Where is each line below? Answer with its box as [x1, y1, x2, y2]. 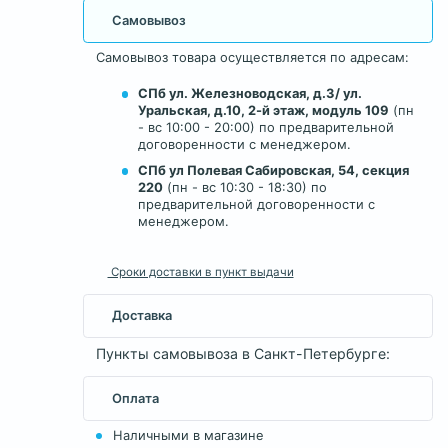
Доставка [112, 308, 173, 324]
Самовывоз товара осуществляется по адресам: [95, 50, 409, 66]
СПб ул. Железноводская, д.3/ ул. [138, 86, 363, 102]
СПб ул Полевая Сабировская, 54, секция [138, 163, 410, 179]
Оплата [112, 390, 160, 406]
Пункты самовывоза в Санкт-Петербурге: [95, 344, 390, 362]
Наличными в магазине [112, 427, 264, 443]
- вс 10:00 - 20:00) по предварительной [138, 120, 395, 136]
